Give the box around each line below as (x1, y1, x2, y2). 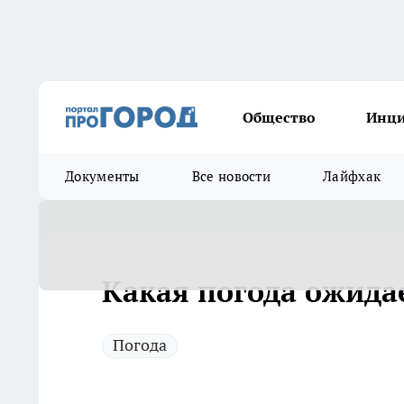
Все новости (191, 168, 271, 185)
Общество (243, 108, 316, 126)
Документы (65, 168, 140, 185)
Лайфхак (323, 168, 381, 185)
